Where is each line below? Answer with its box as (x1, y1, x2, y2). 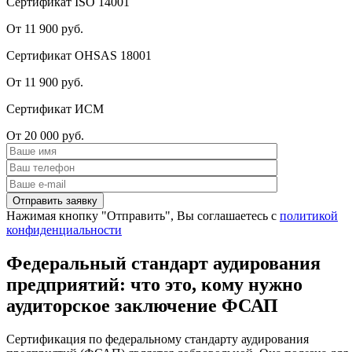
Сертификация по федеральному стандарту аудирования (6, 332, 309, 346)
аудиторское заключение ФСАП (6, 295, 278, 316)
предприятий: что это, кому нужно (6, 273, 302, 295)
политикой (280, 208, 338, 222)
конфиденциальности (6, 222, 122, 236)
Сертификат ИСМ (6, 101, 104, 115)
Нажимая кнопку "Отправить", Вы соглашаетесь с (6, 208, 280, 222)
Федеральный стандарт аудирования (6, 252, 321, 273)
